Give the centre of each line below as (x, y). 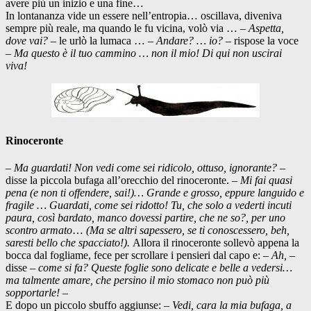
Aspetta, (266, 28)
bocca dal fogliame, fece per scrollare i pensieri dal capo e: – (138, 255)
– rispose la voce (262, 40)
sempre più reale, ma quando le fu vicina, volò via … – (127, 28)
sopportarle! (34, 293)
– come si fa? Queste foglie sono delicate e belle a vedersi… (161, 268)
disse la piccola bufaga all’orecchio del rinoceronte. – (123, 180)
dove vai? (28, 40)
